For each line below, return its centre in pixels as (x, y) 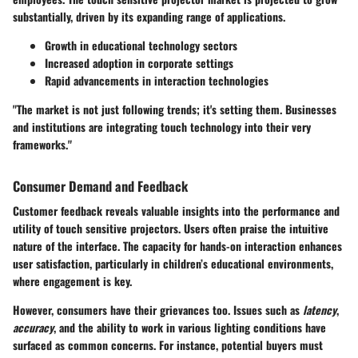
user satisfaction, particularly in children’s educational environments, (173, 264)
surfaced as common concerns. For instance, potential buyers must (168, 345)
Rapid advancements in (99, 81)
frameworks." (42, 145)
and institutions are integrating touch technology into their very (162, 127)
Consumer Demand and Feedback (100, 186)
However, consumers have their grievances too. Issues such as (158, 310)
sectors (219, 46)
